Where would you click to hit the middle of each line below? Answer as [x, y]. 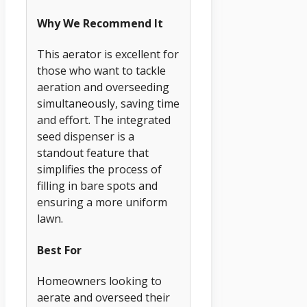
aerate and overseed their [103, 297]
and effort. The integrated [104, 120]
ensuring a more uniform [102, 202]
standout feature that [93, 153]
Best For [59, 250]
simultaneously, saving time [108, 104]
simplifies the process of [99, 170]
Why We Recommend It [100, 23]
